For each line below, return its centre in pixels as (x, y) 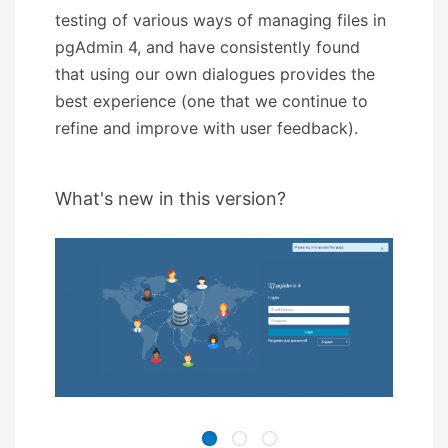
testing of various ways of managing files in (220, 19)
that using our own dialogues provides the (215, 73)
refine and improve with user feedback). (206, 127)
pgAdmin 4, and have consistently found (207, 46)
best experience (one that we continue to (211, 100)
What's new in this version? (170, 198)
